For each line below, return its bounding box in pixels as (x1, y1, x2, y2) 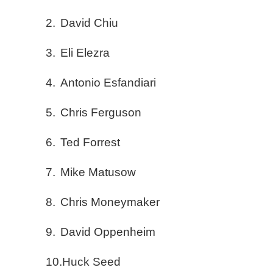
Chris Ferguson (60, 106, 141, 119)
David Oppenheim (60, 225, 155, 239)
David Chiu (60, 16, 118, 30)
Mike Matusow (60, 166, 136, 179)
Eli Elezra (60, 46, 110, 60)
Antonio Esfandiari (60, 76, 156, 90)
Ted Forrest (60, 136, 120, 149)
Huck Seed (62, 255, 121, 269)
